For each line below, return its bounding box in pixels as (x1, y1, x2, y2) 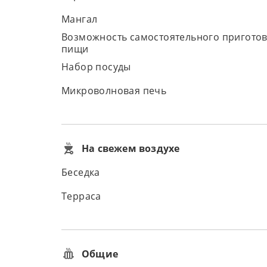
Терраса (61, 190, 101, 203)
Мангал (61, 13, 98, 26)
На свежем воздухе (82, 142, 180, 155)
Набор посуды (61, 60, 131, 73)
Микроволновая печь (61, 84, 167, 97)
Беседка (61, 166, 100, 179)
